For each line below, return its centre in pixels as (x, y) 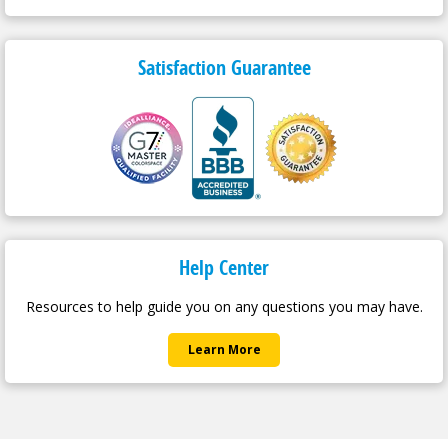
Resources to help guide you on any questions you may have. (224, 306)
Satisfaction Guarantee (224, 67)
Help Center (224, 267)
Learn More (224, 349)
